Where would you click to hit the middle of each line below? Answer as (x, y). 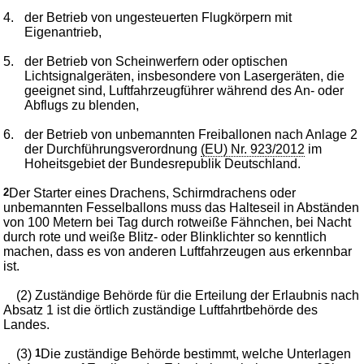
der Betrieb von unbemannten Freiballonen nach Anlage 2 (191, 134)
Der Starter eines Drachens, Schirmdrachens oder (153, 193)
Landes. (27, 324)
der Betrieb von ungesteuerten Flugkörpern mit (158, 17)
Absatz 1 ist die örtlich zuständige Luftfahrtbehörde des (161, 310)
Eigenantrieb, (63, 32)
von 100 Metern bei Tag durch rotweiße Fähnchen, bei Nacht (178, 222)
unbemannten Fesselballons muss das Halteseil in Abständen (182, 207)
